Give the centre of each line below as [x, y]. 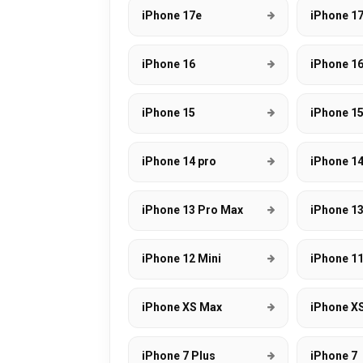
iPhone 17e [172, 15]
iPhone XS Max [182, 307]
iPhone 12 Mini [181, 258]
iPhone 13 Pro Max [192, 210]
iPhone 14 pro [179, 161]
